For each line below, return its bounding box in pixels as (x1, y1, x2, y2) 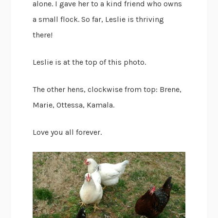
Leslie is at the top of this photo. (33, 57, 146, 67)
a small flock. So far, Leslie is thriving (33, 15, 164, 24)
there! (33, 30, 53, 40)
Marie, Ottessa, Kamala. (33, 100, 115, 110)
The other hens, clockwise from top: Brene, (33, 85, 182, 94)
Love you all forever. (33, 127, 102, 137)
